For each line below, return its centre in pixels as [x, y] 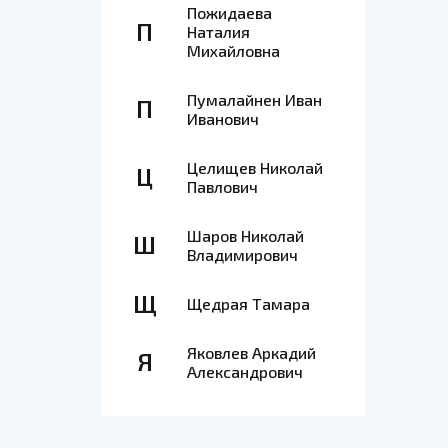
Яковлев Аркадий [251, 352]
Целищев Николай [255, 167]
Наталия [218, 31]
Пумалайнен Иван [254, 99]
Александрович [245, 371]
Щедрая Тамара [248, 303]
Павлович [222, 186]
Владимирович [242, 254]
